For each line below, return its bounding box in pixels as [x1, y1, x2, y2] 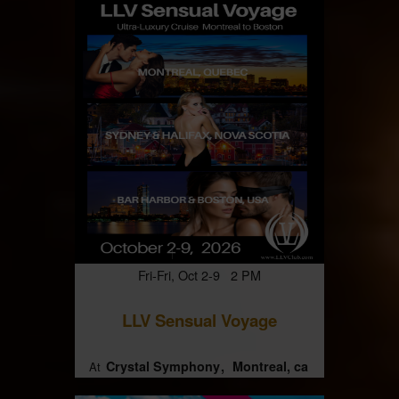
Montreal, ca [232, 357, 309, 376]
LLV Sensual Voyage [122, 307, 277, 332]
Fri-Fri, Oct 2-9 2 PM [138, 265, 261, 284]
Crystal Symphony [105, 357, 220, 376]
